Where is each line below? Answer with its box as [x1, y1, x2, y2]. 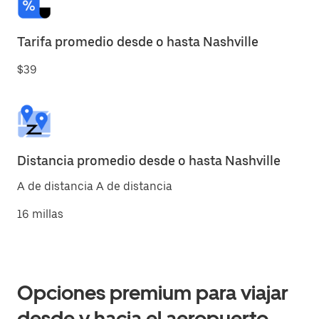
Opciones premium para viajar [17, 281, 288, 305]
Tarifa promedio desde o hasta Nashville [17, 34, 258, 49]
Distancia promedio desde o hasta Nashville [17, 153, 281, 168]
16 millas [17, 207, 63, 221]
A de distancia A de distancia [17, 179, 172, 193]
